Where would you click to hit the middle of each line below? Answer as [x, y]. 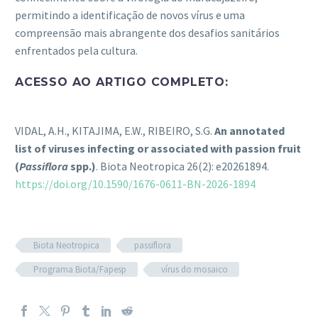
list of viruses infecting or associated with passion [145, 149]
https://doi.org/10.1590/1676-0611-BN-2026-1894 [135, 184]
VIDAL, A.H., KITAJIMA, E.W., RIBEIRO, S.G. [115, 131]
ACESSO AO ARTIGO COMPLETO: [122, 82]
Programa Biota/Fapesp [80, 270]
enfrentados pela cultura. [76, 50]
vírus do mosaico [194, 270]
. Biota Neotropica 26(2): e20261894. [182, 166]
